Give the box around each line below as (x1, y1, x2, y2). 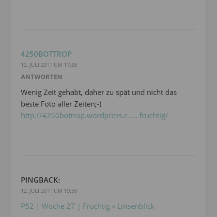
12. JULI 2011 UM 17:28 (21, 61, 77, 69)
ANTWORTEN (21, 72, 62, 81)
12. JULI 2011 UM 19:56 (21, 187, 77, 195)
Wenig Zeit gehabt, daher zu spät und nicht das (21, 87, 177, 97)
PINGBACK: (21, 175, 60, 185)
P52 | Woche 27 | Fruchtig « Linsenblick (21, 201, 155, 211)
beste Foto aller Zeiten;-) (21, 99, 101, 109)
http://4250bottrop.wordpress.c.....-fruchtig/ (21, 110, 168, 121)
